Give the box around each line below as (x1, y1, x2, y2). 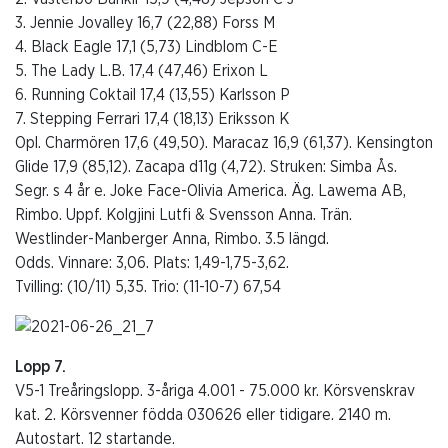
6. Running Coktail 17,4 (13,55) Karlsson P (15, 86, 290, 103)
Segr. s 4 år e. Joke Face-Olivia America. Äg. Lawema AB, (15, 182, 406, 199)
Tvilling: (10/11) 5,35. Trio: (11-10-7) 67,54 (15, 278, 281, 295)
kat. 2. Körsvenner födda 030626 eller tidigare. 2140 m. (15, 406, 391, 423)
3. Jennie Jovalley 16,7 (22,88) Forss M (15, 14, 275, 31)
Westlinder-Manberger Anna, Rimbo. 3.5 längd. (15, 230, 329, 247)
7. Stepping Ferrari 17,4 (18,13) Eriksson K (15, 110, 289, 127)
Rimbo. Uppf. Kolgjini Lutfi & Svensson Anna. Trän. (15, 206, 352, 223)
